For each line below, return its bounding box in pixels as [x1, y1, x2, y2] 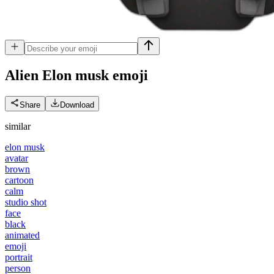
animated [5, 229, 40, 240]
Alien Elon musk [5, 67, 109, 83]
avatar [5, 152, 28, 163]
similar [5, 120, 31, 131]
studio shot [5, 196, 46, 207]
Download [60, 100, 94, 109]
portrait [5, 251, 32, 262]
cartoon [5, 174, 34, 185]
